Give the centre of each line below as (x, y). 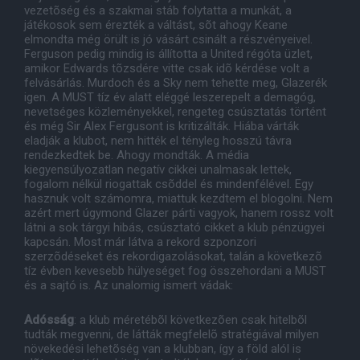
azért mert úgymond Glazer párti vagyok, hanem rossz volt (179, 213)
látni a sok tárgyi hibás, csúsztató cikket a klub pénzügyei (174, 228)
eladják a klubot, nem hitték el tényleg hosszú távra (158, 141)
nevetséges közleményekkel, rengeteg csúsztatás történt (175, 112)
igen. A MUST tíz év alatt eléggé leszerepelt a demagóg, (170, 98)
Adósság (49, 320)
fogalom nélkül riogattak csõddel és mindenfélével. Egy (169, 184)
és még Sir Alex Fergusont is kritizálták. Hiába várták (162, 127)
